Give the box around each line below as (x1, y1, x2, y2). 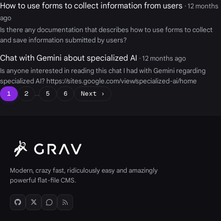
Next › (81, 89, 105, 98)
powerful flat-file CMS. (10, 176, 76, 184)
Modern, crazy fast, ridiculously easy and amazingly (10, 166, 158, 175)
